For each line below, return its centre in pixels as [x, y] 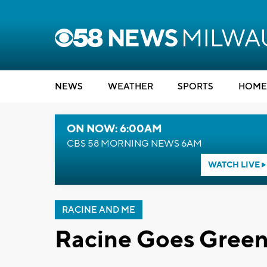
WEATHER [130, 87]
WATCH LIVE [235, 165]
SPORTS [195, 87]
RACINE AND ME [99, 210]
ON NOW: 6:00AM [114, 129]
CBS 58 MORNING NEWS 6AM [134, 144]
